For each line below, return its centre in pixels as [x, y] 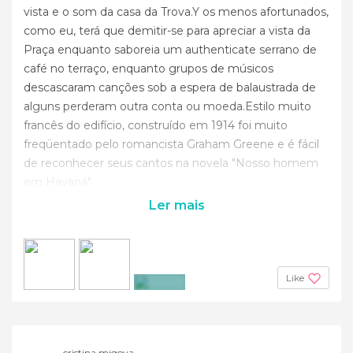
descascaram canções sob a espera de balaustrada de [170, 87]
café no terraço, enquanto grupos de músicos [149, 68]
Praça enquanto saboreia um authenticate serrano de [170, 49]
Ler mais [176, 205]
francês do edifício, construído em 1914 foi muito [156, 125]
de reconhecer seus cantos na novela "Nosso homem [171, 163]
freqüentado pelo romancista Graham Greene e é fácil [171, 144]
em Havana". [58, 182]
